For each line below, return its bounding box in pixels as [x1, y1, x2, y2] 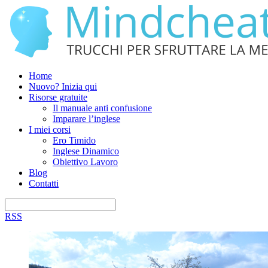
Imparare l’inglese [53, 114, 120, 124]
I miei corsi [29, 124, 71, 135]
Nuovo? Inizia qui [29, 81, 97, 92]
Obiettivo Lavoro [53, 157, 118, 167]
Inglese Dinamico [53, 146, 119, 156]
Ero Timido [53, 135, 96, 145]
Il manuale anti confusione [53, 103, 152, 113]
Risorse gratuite [29, 92, 87, 102]
